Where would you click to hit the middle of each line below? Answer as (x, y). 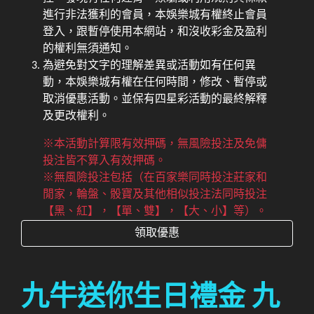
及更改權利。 (77, 117)
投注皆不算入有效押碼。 (105, 162)
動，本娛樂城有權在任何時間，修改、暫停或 (155, 83)
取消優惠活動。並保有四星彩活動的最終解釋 (155, 100)
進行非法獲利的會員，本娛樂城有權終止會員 (155, 16)
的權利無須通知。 (88, 49)
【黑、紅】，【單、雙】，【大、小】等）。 (155, 212)
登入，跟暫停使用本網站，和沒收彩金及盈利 (155, 33)
